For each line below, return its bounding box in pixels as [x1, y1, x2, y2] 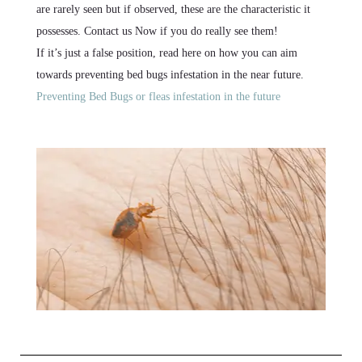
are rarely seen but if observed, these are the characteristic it [36, 2, 310, 15]
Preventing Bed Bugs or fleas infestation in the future [36, 90, 284, 103]
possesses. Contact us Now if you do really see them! [36, 24, 278, 37]
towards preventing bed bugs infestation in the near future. [36, 68, 304, 81]
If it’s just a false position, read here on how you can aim [36, 46, 297, 59]
